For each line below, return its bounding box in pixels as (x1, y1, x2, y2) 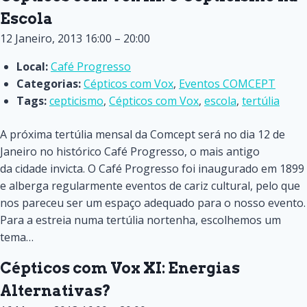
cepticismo (49, 93, 103, 108)
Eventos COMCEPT (179, 76, 275, 91)
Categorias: (16, 76, 81, 91)
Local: (16, 59, 48, 74)
